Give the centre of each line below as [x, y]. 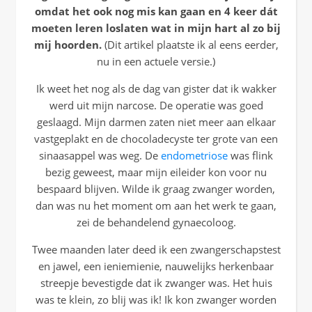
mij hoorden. [69, 45]
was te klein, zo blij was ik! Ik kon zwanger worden [156, 299]
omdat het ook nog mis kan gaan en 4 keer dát [156, 11]
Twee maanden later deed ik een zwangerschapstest [156, 249]
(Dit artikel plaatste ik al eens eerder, [191, 45]
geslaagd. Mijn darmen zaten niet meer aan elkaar [156, 122]
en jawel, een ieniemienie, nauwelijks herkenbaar [156, 266]
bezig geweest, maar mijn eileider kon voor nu [156, 172]
